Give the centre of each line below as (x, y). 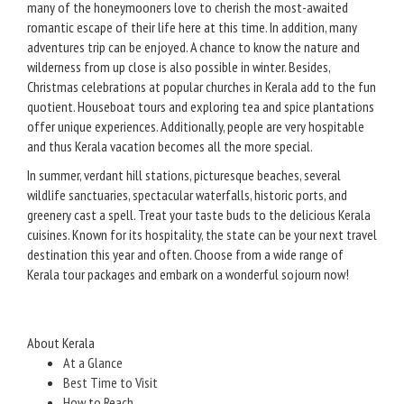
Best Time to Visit (110, 383)
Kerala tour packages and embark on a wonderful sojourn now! (188, 275)
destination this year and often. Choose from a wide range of (185, 255)
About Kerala (61, 343)
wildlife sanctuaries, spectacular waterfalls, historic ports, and (187, 195)
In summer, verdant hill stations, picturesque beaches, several (184, 175)
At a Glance (93, 363)
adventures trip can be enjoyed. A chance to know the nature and (193, 47)
